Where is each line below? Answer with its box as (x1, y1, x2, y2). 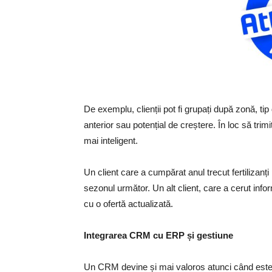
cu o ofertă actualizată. (84, 198, 173, 209)
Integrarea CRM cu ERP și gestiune (84, 229, 233, 240)
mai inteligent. (84, 135, 138, 146)
